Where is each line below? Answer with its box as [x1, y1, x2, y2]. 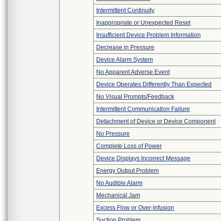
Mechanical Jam [96, 192, 140, 199]
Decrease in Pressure [96, 44, 154, 51]
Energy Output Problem [96, 167, 159, 174]
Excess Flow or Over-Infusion [96, 204, 174, 211]
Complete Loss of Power [96, 143, 162, 149]
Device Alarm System [96, 56, 153, 63]
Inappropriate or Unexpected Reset [96, 19, 190, 26]
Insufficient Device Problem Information [96, 32, 201, 38]
